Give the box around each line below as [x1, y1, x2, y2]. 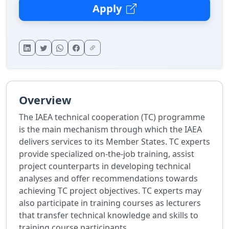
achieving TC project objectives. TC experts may [19, 185, 201, 197]
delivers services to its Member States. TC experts [19, 136, 210, 148]
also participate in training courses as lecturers [19, 197, 201, 209]
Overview [19, 93, 72, 108]
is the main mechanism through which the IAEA [19, 124, 202, 135]
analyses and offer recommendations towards [19, 173, 198, 185]
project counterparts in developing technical [19, 161, 191, 172]
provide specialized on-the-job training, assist [19, 148, 194, 160]
